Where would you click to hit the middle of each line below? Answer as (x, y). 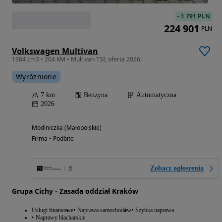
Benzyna (96, 95)
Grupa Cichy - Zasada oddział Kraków (75, 191)
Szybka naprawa (155, 210)
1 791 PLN (195, 16)
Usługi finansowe (53, 210)
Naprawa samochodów (104, 210)
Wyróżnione (36, 77)
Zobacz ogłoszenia (177, 168)
